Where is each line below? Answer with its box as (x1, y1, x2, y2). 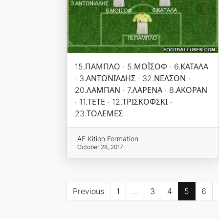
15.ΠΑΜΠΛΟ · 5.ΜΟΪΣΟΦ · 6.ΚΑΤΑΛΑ (74, 62, 208, 72)
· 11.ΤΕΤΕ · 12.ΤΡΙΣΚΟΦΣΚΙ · (74, 97, 172, 107)
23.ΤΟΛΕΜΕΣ (74, 109, 123, 119)
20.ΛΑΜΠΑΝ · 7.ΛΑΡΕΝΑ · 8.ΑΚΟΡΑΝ (74, 85, 207, 95)
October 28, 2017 (77, 143, 124, 151)
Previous (72, 186, 104, 197)
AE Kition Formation (77, 134, 139, 143)
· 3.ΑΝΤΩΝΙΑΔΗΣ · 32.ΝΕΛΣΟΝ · (74, 73, 190, 84)
